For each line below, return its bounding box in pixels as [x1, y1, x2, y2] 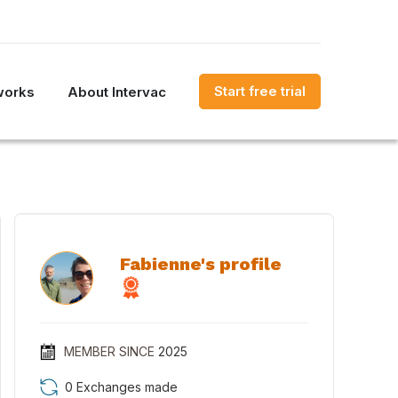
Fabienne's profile [120, 253, 282, 275]
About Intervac [68, 83, 166, 100]
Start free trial [214, 83, 306, 99]
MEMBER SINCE [63, 344, 155, 359]
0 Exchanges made [65, 379, 178, 394]
